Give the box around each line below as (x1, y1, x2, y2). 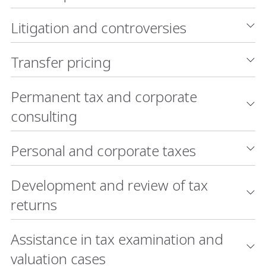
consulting (11, 106, 77, 126)
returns (11, 195, 57, 214)
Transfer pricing (11, 52, 111, 72)
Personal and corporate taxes (11, 141, 196, 160)
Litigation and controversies (11, 18, 186, 37)
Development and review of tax (11, 175, 208, 195)
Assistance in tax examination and (11, 229, 223, 249)
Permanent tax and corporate (11, 87, 197, 106)
